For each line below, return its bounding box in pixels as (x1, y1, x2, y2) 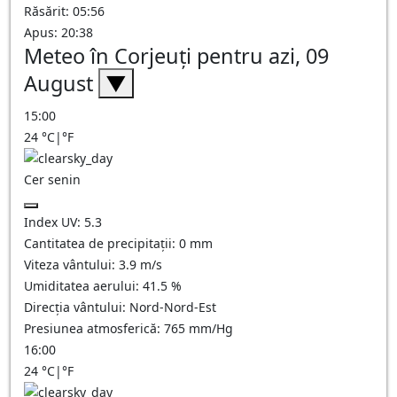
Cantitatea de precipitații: (24, 235, 179, 252)
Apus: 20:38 (24, 24, 93, 41)
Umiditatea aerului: (24, 277, 143, 294)
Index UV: (24, 214, 84, 230)
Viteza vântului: (24, 256, 119, 273)
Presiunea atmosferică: (24, 320, 164, 337)
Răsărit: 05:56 (24, 3, 105, 19)
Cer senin (24, 171, 81, 188)
